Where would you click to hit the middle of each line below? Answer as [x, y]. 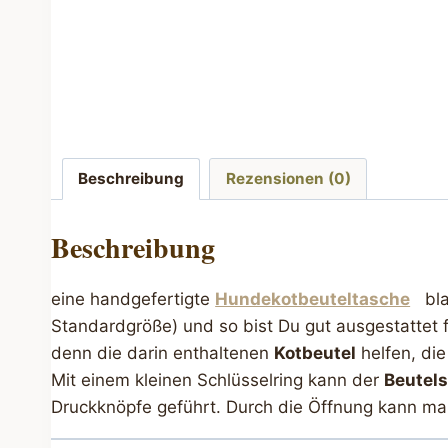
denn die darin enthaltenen [163, 353]
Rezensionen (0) [288, 178]
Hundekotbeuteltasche [313, 299]
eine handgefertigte [133, 299]
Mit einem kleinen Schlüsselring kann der [218, 380]
